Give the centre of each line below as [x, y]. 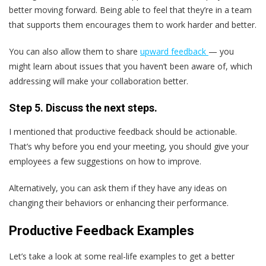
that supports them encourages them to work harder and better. [133, 24]
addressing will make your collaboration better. [99, 81]
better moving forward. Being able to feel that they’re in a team [130, 9]
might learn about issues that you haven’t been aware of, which [131, 66]
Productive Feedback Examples [102, 230]
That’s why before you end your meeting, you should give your [129, 146]
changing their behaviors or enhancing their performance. [119, 202]
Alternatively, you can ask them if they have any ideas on [118, 188]
